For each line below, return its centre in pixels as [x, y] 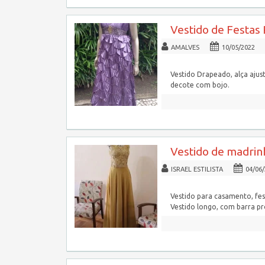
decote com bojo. [200, 85]
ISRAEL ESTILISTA [197, 169]
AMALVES [185, 47]
